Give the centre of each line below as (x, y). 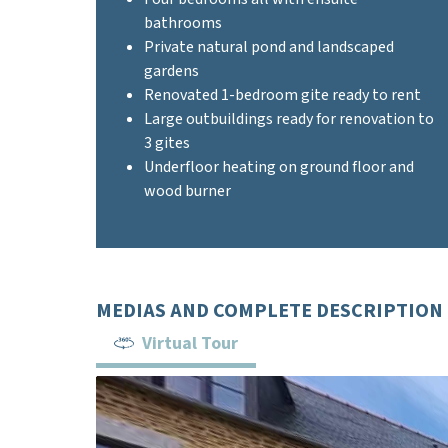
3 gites (167, 143)
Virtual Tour (190, 343)
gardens (171, 71)
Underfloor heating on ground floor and (279, 167)
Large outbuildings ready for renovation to (289, 119)
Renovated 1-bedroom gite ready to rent (282, 95)
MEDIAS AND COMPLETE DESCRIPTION (269, 311)
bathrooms (183, 23)
